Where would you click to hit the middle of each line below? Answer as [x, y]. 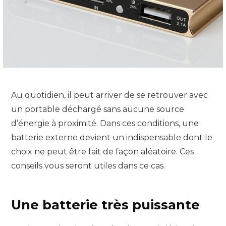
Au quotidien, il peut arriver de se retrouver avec [109, 95]
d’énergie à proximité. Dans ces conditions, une [105, 123]
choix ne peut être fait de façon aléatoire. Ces [102, 151]
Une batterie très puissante [105, 205]
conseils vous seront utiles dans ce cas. [88, 165]
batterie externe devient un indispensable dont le [112, 137]
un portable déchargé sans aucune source [98, 109]
